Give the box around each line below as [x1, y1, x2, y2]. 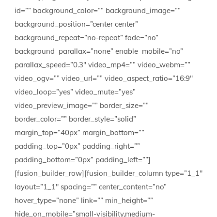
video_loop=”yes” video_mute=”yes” [15, 87, 136, 96]
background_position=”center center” [15, 19, 138, 29]
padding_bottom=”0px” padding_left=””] [15, 155, 151, 164]
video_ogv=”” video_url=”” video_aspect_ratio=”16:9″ [15, 74, 193, 83]
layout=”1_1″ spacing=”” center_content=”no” [15, 182, 167, 191]
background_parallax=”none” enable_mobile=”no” [15, 46, 183, 56]
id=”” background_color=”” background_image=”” [15, 6, 181, 15]
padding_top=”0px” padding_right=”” [15, 141, 140, 151]
